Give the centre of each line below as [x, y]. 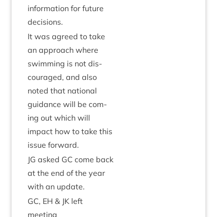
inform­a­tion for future [66, 8]
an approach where [63, 50]
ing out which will [59, 118]
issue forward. [53, 145]
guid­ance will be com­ [67, 104]
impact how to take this [70, 131]
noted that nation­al [62, 91]
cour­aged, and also [62, 77]
